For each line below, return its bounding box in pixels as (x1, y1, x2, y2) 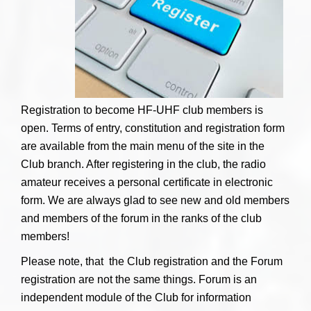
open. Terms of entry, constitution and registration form (21, 122, 285, 134)
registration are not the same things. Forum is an (21, 274, 257, 285)
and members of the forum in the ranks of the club (21, 212, 262, 224)
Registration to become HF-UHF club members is (21, 104, 263, 116)
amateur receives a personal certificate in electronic (21, 176, 273, 188)
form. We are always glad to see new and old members (21, 194, 289, 206)
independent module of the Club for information (21, 292, 251, 303)
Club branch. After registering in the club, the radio (21, 158, 266, 170)
